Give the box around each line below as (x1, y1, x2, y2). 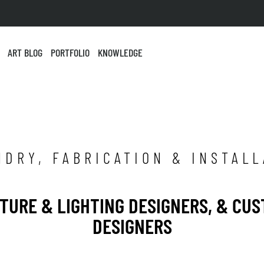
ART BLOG (8, 46, 42, 59)
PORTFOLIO (51, 46, 90, 59)
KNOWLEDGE (98, 46, 143, 59)
